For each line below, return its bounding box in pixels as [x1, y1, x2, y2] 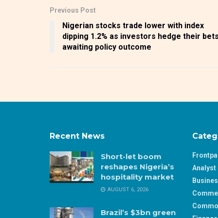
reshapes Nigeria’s [101, 162, 174, 172]
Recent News [50, 131, 105, 141]
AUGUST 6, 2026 [106, 186, 148, 193]
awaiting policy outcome [62, 42, 151, 52]
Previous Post [50, 6, 96, 15]
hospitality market [101, 172, 174, 182]
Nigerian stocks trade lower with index [62, 21, 204, 31]
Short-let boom [101, 152, 162, 162]
